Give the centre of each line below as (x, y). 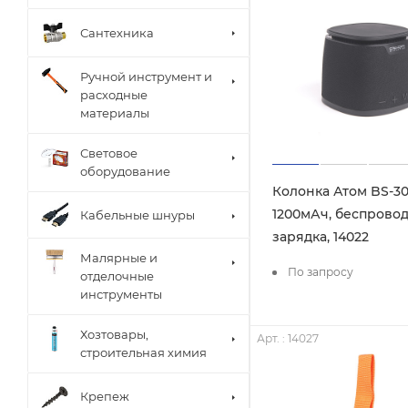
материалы (115, 113)
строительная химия (143, 352)
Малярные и (119, 257)
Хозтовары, (114, 334)
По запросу (321, 271)
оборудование (125, 172)
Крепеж (105, 397)
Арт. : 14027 (288, 338)
